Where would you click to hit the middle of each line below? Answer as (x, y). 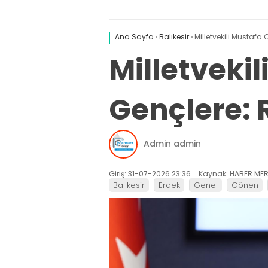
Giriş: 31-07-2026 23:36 (150, 173)
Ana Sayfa (134, 36)
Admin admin (172, 144)
